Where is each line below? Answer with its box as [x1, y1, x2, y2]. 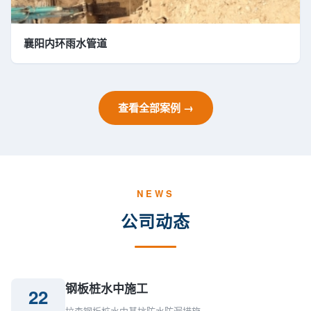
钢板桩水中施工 [65, 280, 148, 296]
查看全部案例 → [117, 100, 194, 115]
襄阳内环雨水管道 [24, 35, 107, 51]
